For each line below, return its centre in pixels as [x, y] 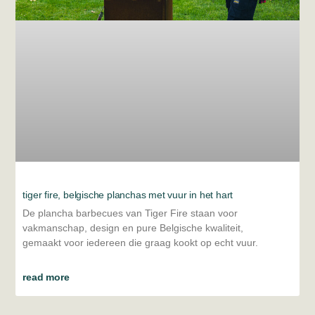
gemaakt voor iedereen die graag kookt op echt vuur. [141, 243]
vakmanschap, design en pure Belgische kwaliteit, [133, 228]
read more [46, 277]
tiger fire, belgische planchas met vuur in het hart [128, 195]
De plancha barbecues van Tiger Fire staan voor [130, 213]
